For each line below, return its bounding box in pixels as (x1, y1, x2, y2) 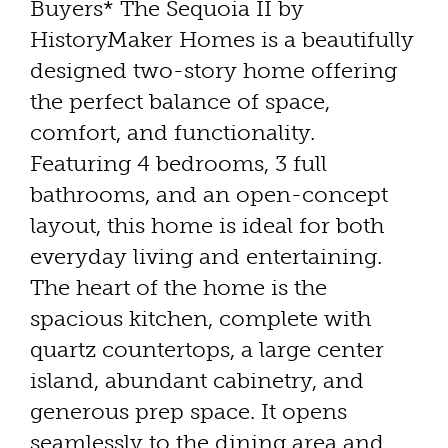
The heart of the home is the (30, 273, 327, 301)
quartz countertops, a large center (30, 335, 384, 363)
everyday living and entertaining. (30, 242, 382, 270)
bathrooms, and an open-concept (30, 180, 388, 208)
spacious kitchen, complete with (30, 304, 371, 332)
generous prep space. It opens (30, 397, 347, 425)
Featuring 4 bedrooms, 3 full (30, 149, 327, 177)
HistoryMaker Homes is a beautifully (30, 25, 414, 53)
